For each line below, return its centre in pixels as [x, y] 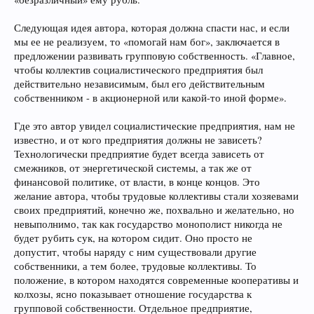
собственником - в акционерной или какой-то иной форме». [150, 98]
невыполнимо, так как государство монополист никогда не [148, 224]
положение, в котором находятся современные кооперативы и [156, 280]
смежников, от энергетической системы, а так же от [133, 168]
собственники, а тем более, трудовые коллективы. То [135, 266]
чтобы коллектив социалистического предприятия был [138, 70]
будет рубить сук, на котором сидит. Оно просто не [133, 238]
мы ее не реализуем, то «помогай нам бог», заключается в [147, 42]
